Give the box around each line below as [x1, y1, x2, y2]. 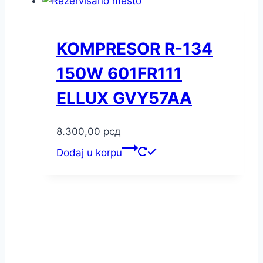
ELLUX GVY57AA [56, 88, 192, 109]
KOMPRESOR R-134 [56, 39, 213, 59]
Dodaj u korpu [56, 147, 122, 159]
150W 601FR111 [56, 63, 182, 84]
